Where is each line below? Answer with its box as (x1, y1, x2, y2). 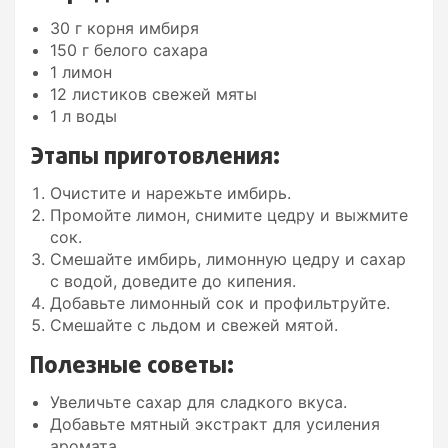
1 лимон (50, 61, 112, 82)
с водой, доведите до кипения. (50, 270, 296, 291)
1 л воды (50, 105, 117, 126)
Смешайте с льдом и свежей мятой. (50, 314, 338, 335)
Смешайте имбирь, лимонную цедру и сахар (50, 248, 406, 269)
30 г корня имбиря (50, 17, 199, 38)
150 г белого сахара (50, 39, 208, 60)
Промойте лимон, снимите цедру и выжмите (50, 204, 408, 225)
